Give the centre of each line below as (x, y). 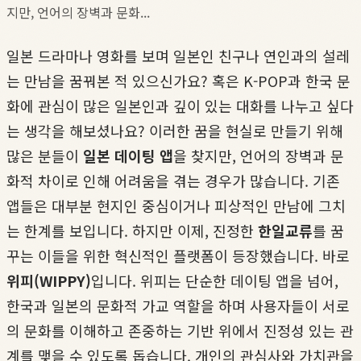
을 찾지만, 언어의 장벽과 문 (259, 155)
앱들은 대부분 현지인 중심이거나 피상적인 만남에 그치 (176, 205)
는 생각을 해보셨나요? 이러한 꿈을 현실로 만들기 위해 (175, 130)
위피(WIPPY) (49, 280)
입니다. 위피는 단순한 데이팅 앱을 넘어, (215, 280)
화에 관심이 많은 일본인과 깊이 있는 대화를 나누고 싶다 (180, 105)
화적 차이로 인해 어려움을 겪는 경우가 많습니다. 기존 (173, 180)
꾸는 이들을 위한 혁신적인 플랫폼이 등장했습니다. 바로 (178, 255)
